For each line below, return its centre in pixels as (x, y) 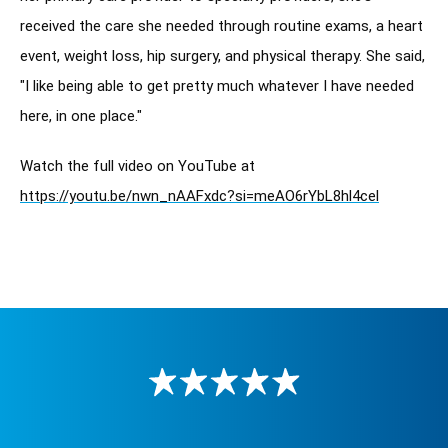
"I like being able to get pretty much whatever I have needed (217, 86)
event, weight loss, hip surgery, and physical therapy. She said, (222, 56)
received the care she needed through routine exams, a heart (221, 26)
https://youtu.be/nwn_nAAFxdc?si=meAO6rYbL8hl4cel (199, 196)
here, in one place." (81, 116)
